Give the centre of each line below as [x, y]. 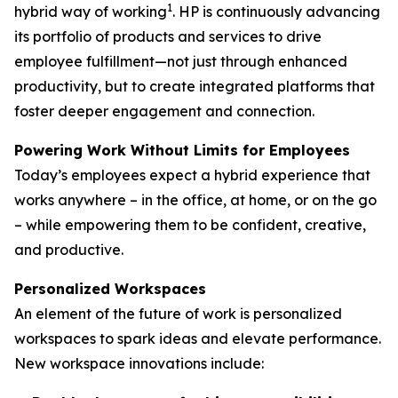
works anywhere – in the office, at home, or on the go [195, 200]
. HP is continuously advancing [276, 12]
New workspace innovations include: [139, 363]
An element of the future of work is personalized [178, 314]
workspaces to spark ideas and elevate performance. [198, 338]
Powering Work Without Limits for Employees [182, 150]
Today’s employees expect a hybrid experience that [192, 175]
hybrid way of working [91, 12]
